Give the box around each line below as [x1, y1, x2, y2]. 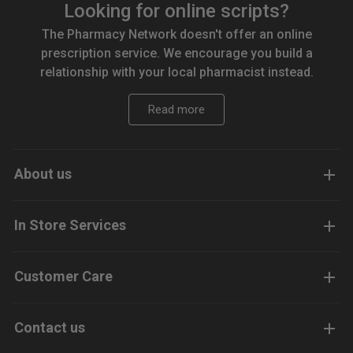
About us [14, 165, 72, 183]
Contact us [14, 319, 85, 336]
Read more [148, 102, 205, 117]
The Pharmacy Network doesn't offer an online [41, 27, 312, 43]
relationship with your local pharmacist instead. [39, 65, 314, 80]
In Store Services [14, 217, 126, 234]
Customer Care [14, 268, 113, 285]
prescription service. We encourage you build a [40, 46, 313, 61]
